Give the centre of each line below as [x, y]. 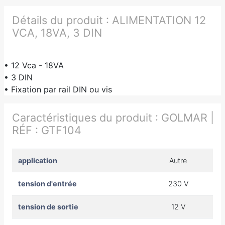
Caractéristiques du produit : [87, 117]
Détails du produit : [62, 20]
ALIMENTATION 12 [159, 20]
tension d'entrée [47, 183]
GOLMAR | [188, 117]
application [38, 160]
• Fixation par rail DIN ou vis [58, 89]
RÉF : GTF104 [47, 130]
